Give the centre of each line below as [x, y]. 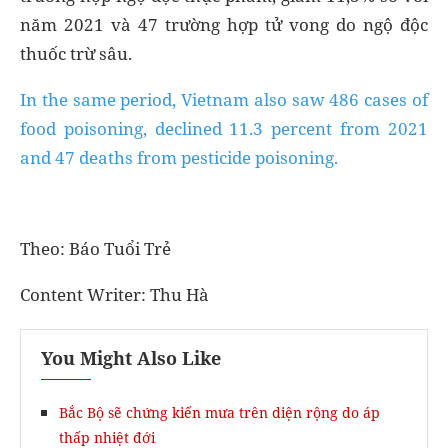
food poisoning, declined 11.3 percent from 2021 [224, 128]
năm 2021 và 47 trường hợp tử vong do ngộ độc [224, 24]
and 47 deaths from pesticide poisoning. [179, 157]
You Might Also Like [131, 358]
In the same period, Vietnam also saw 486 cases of [224, 99]
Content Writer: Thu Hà [114, 294]
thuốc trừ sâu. [76, 53]
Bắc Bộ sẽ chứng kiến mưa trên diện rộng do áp [219, 412]
